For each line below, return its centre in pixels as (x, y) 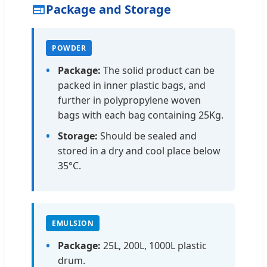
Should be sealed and (147, 136)
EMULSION (73, 223)
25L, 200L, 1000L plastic (154, 245)
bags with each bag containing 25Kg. (141, 115)
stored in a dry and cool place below (139, 150)
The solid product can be (158, 70)
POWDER (69, 48)
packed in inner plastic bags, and (132, 85)
